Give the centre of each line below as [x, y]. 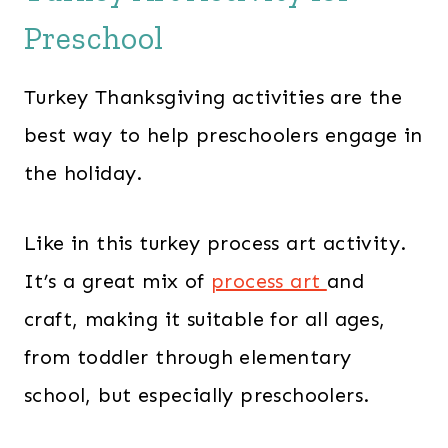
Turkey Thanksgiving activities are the [213, 97]
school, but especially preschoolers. [197, 395]
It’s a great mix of [117, 281]
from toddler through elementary [188, 357]
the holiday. [83, 173]
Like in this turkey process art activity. [215, 243]
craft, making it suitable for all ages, [205, 319]
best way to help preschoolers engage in [223, 135]
